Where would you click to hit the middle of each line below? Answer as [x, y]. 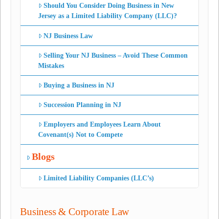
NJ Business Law [68, 36]
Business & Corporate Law [75, 212]
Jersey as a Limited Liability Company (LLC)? [107, 16]
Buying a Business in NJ [79, 85]
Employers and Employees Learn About [102, 125]
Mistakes [51, 66]
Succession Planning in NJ [83, 105]
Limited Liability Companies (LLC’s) [99, 178]
